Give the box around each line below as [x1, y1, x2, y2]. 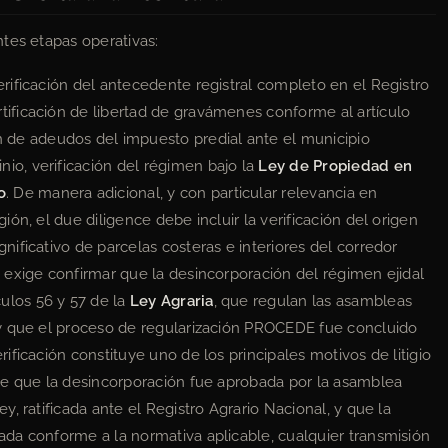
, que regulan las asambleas [213, 292, 413, 309]
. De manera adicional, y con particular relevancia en [5, 184, 378, 201]
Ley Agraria [129, 292, 214, 309]
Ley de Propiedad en [258, 157, 413, 174]
